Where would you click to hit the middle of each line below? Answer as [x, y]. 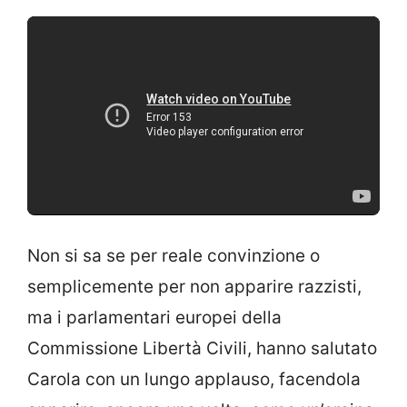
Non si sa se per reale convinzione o [174, 256]
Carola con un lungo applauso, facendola [194, 380]
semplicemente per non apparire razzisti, [194, 287]
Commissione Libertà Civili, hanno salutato [202, 349]
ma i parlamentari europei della [154, 318]
